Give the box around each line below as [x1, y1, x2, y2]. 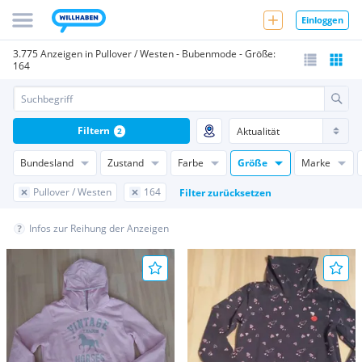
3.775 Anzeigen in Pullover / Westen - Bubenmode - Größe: [13, 47, 276, 61]
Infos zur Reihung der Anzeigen [29, 221, 169, 235]
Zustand [107, 156, 144, 170]
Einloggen [301, 13, 343, 26]
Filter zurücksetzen [179, 185, 271, 200]
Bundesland [20, 156, 74, 170]
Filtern [77, 124, 110, 137]
